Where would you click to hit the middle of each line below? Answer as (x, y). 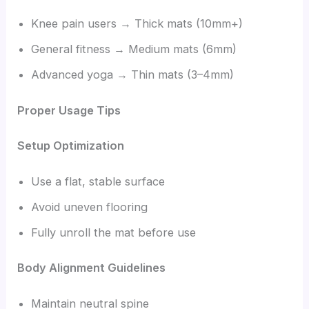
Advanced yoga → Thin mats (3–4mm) (133, 74)
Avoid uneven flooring (90, 207)
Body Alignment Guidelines (92, 268)
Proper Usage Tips (69, 110)
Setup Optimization (71, 146)
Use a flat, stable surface (98, 181)
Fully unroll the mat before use (114, 232)
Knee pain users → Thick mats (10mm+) (137, 23)
